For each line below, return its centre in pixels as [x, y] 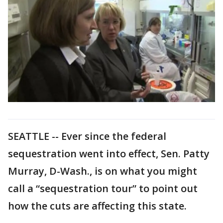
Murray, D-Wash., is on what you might [103, 171]
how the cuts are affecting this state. [97, 206]
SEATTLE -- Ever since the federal [87, 136]
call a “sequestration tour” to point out [103, 188]
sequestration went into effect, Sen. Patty [109, 153]
